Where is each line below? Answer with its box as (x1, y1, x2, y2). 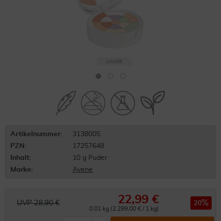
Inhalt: (10, 154, 31, 161)
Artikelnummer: (10, 131, 62, 138)
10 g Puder (73, 154, 107, 161)
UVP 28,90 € (17, 199, 60, 207)
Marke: (10, 166, 33, 173)
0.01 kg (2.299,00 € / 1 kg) (89, 206, 159, 212)
